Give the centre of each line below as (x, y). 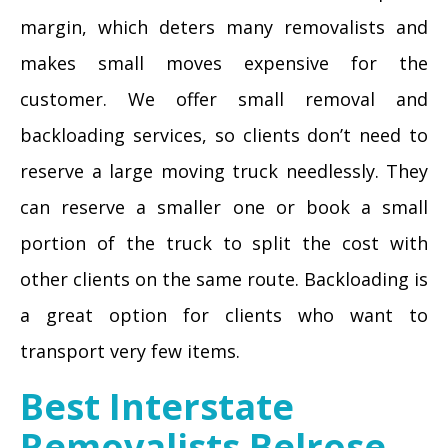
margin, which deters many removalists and (224, 27)
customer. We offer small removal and (224, 99)
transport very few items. (130, 351)
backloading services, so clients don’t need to (224, 135)
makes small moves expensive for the (224, 63)
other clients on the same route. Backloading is (224, 279)
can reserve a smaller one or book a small (224, 207)
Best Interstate (157, 406)
